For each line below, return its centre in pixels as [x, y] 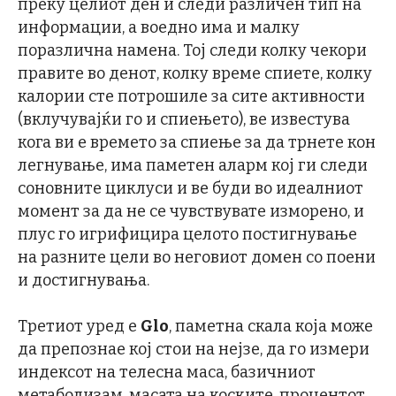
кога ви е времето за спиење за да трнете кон [197, 143]
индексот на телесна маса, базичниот [167, 373]
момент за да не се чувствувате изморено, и [191, 212]
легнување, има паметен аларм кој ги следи [193, 166]
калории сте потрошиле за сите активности [191, 97]
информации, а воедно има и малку [159, 28]
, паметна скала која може [271, 327]
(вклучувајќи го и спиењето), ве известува [184, 120]
